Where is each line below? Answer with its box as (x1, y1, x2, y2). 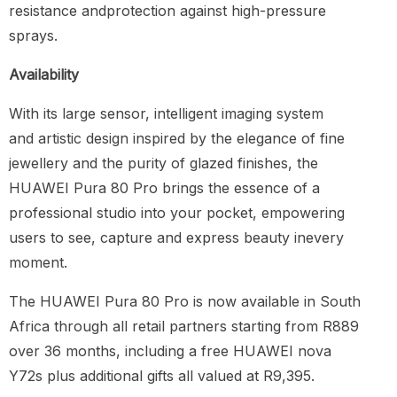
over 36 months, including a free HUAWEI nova (9, 341, 331, 360)
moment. (9, 253, 67, 271)
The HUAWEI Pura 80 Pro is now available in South (9, 292, 361, 310)
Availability (9, 65, 79, 83)
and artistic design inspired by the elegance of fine (9, 128, 345, 147)
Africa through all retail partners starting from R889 (9, 316, 359, 335)
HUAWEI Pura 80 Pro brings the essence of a (9, 178, 320, 197)
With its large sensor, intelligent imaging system (9, 104, 323, 122)
